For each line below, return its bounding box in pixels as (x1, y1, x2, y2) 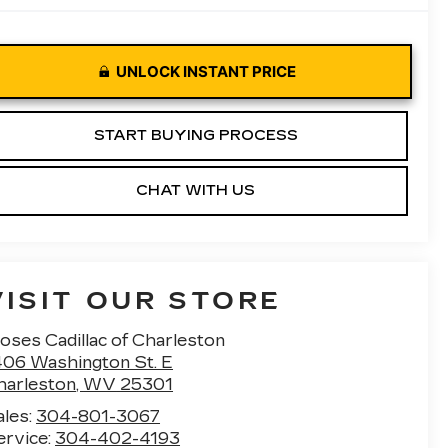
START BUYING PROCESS (93, 127, 298, 145)
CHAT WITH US (136, 182, 255, 200)
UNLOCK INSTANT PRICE (116, 62, 296, 82)
